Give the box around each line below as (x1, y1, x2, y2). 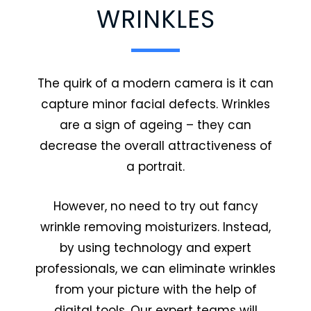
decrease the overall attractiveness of (39, 137, 272, 154)
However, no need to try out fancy (53, 197, 258, 215)
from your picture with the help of (54, 280, 257, 298)
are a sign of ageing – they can (60, 116, 251, 133)
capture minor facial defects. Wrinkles (41, 95, 270, 112)
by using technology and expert (60, 239, 251, 256)
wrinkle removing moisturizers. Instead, (40, 218, 271, 235)
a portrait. (126, 158, 185, 175)
